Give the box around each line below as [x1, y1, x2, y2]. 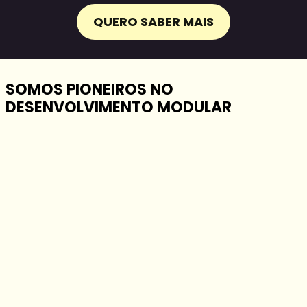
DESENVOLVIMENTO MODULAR [5, 96, 232, 118]
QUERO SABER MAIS [93, 12, 214, 30]
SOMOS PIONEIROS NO [5, 78, 173, 100]
